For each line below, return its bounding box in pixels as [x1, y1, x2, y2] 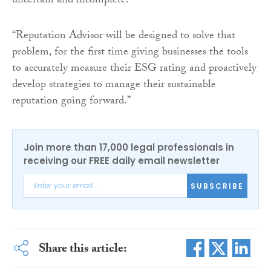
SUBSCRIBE [191, 180, 244, 191]
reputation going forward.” [12, 93, 131, 112]
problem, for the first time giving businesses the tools [12, 44, 248, 63]
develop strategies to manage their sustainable [12, 76, 216, 96]
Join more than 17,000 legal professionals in [24, 141, 234, 154]
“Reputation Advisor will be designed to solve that [12, 27, 235, 47]
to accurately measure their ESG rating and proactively [12, 60, 256, 79]
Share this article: [38, 240, 127, 261]
